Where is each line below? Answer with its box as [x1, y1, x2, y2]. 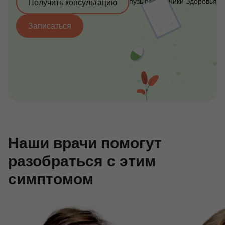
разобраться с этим [8, 153, 156, 169]
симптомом [8, 171, 93, 187]
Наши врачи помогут [8, 135, 162, 151]
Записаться [28, 22, 71, 30]
